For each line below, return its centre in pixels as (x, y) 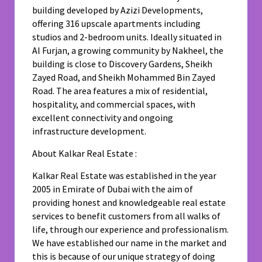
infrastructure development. (89, 131)
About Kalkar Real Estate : (85, 154)
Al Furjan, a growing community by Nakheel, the (128, 51)
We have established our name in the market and (130, 243)
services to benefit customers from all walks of (127, 216)
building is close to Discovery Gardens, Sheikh (123, 64)
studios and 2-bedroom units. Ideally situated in (127, 37)
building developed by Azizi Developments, (118, 10)
